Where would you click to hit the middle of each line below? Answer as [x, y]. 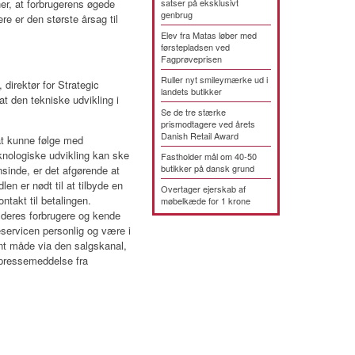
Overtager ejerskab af [203, 189]
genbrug [177, 14]
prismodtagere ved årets [208, 124]
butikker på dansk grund [208, 168]
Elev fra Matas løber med [209, 35]
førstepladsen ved [195, 47]
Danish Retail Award [200, 136]
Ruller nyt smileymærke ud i [214, 79]
